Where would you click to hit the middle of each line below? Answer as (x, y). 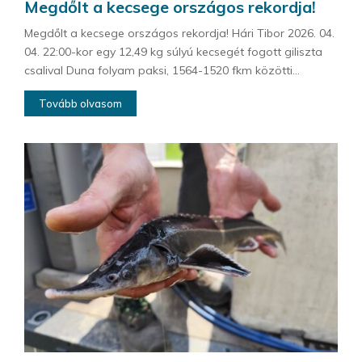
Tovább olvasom (80, 104)
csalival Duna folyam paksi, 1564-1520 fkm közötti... (162, 71)
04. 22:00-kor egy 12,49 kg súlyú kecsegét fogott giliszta (173, 52)
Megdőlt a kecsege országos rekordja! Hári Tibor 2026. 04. (179, 34)
